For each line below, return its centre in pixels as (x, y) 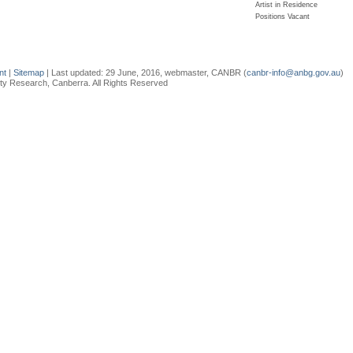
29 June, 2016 (133, 72)
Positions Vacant (282, 16)
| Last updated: (75, 72)
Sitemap (29, 72)
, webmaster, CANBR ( (203, 72)
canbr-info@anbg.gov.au (294, 72)
